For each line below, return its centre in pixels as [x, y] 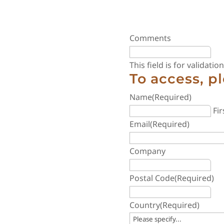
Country [145, 205]
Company [148, 151]
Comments [150, 38]
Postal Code [152, 178]
